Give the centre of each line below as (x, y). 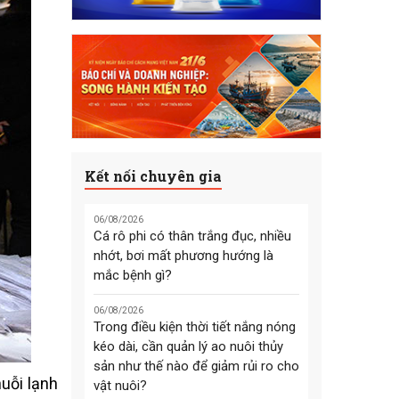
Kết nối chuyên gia (153, 175)
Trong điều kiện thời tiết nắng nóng (194, 327)
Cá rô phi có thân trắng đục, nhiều (192, 236)
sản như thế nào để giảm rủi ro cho (196, 366)
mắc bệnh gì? (132, 276)
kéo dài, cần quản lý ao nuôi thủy (188, 347)
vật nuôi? (120, 386)
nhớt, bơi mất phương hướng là (183, 256)
